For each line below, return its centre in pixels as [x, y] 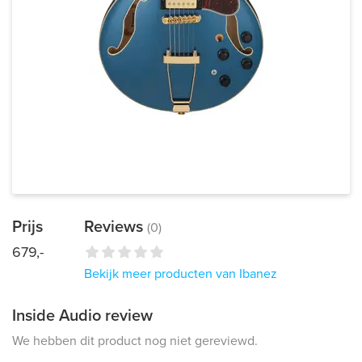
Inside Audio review [82, 316]
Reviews [116, 227]
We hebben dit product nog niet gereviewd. [135, 341]
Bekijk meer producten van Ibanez [181, 274]
